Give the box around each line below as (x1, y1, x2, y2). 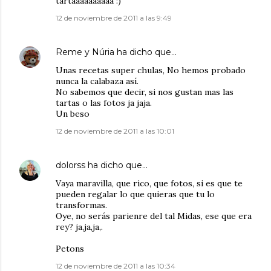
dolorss (56, 160, 85, 171)
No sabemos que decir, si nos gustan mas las (56, 87, 233, 98)
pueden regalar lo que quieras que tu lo (56, 189, 215, 200)
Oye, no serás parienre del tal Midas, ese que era (56, 211, 252, 222)
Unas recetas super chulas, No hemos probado (56, 65, 246, 76)
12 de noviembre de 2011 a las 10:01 (56, 126, 174, 136)
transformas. (56, 200, 107, 211)
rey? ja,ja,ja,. (56, 221, 103, 233)
